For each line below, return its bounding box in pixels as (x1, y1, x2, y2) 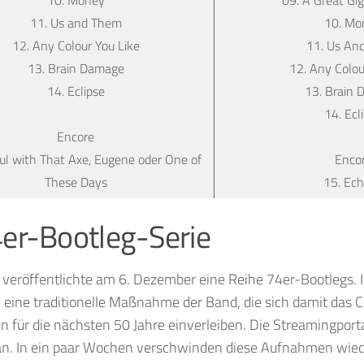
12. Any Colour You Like (11, 35, 140, 55)
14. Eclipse (46, 80, 105, 101)
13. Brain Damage (27, 58, 124, 78)
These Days (44, 171, 107, 192)
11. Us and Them (29, 12, 122, 32)
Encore (57, 126, 94, 146)
